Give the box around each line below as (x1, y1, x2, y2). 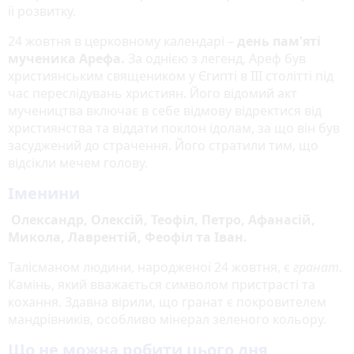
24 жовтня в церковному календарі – (8, 32, 237, 50)
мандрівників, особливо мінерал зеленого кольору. (8, 310, 326, 328)
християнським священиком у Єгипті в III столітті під (8, 66, 333, 85)
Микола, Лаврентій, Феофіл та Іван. (8, 228, 247, 246)
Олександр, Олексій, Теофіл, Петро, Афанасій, (8, 210, 315, 228)
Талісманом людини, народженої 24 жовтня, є (8, 258, 293, 276)
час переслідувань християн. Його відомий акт (8, 84, 297, 102)
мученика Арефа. (8, 49, 128, 67)
